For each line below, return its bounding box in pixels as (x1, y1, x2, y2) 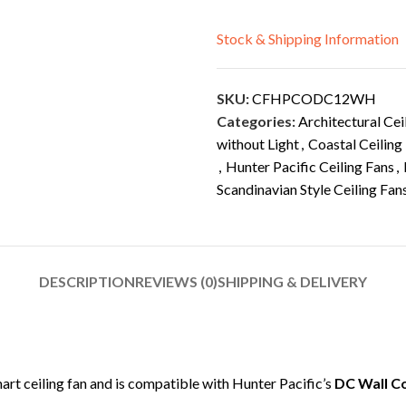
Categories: (217, 112, 295, 130)
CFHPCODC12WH (252, 90, 376, 107)
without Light (217, 135, 299, 152)
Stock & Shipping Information (217, 30, 399, 47)
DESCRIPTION (39, 273, 135, 290)
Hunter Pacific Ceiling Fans (226, 158, 394, 175)
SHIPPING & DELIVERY (217, 273, 367, 290)
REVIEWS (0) (135, 273, 217, 290)
